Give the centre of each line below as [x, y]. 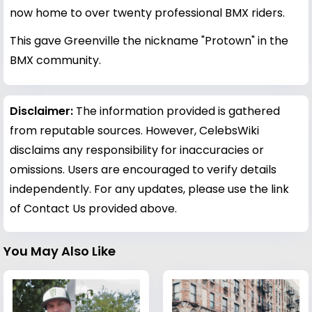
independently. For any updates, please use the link [149, 189]
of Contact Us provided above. [93, 209]
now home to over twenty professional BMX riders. [147, 13]
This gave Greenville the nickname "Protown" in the [149, 41]
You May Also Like [60, 251]
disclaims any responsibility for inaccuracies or [137, 150]
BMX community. [55, 61]
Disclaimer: [43, 111]
